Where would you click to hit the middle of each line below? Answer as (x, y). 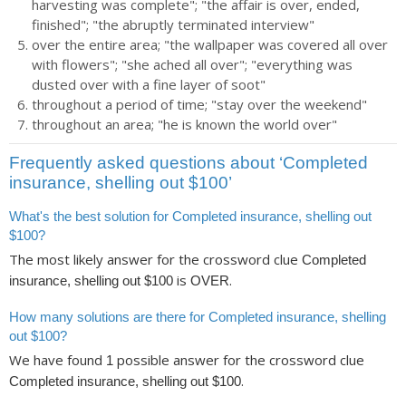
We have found (58, 360)
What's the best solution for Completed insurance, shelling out (190, 216)
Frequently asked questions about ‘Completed (188, 163)
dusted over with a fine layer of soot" (149, 84)
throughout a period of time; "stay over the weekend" (199, 104)
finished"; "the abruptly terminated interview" (173, 24)
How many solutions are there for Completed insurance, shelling (198, 316)
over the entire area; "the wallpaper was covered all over (210, 44)
